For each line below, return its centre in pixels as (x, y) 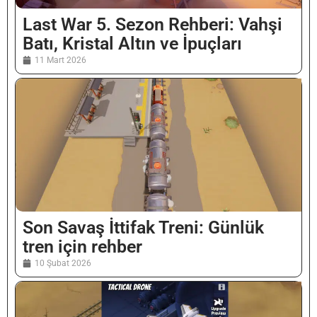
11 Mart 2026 (60, 60)
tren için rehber (82, 246)
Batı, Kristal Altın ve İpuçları (132, 44)
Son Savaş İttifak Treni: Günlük (143, 227)
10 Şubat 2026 (63, 263)
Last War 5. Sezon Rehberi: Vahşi (152, 25)
